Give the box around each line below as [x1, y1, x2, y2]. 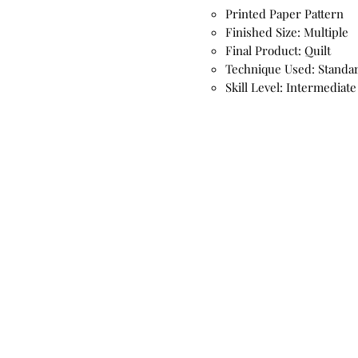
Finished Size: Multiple [225, 23, 348, 40]
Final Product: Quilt [225, 42, 331, 58]
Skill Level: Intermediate [225, 78, 356, 95]
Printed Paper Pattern [225, 5, 344, 22]
